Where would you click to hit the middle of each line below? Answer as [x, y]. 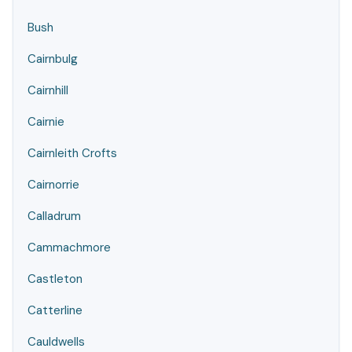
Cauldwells [56, 342]
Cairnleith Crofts [72, 153]
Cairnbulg [53, 59]
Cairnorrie [53, 185]
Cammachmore [69, 247]
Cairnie [46, 122]
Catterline [55, 310]
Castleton [55, 279]
